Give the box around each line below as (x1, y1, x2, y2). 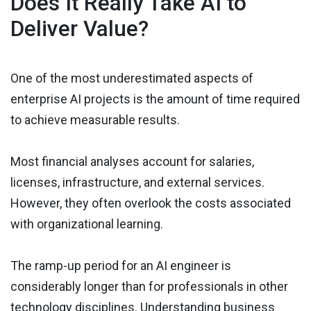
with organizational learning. (10, 217, 163, 232)
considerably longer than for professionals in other (10, 279, 288, 294)
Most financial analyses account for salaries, (10, 154, 254, 169)
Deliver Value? (10, 16, 149, 42)
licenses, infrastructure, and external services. (10, 175, 264, 190)
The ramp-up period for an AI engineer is (10, 258, 231, 274)
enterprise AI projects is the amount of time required (10, 92, 300, 107)
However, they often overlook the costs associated (10, 196, 291, 211)
